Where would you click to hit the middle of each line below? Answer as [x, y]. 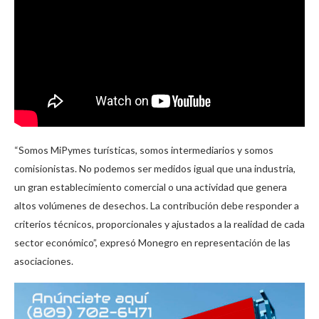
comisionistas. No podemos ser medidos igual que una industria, [155, 168]
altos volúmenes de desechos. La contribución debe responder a [157, 205]
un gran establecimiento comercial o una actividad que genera [151, 187]
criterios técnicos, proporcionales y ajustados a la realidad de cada [159, 224]
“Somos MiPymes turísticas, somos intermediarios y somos [144, 150]
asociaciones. [44, 261]
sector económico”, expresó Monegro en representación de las [152, 242]
